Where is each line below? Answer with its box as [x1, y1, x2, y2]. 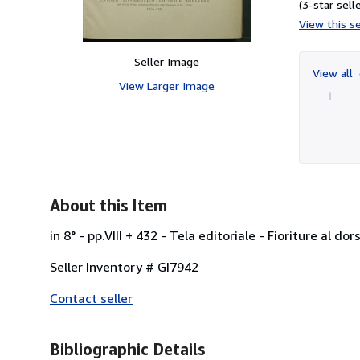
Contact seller [50, 289, 133, 306]
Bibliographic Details [50, 339, 205, 358]
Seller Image [133, 54, 199, 68]
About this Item [50, 195, 167, 215]
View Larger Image [118, 78, 215, 92]
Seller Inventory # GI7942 [50, 258, 198, 275]
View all [313, 65, 356, 80]
